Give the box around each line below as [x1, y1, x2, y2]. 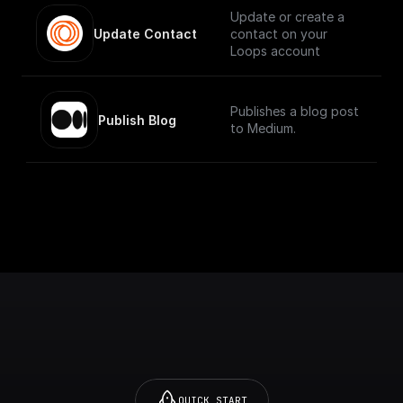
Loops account [230, 42, 320, 58]
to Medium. [230, 121, 296, 136]
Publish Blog [98, 112, 176, 128]
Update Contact [94, 25, 197, 41]
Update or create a [230, 8, 345, 24]
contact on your [230, 25, 327, 41]
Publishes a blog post [230, 103, 359, 119]
